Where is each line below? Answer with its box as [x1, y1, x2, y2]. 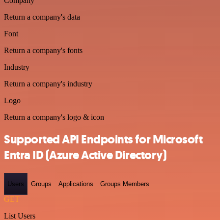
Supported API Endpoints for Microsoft [4, 131, 203, 147]
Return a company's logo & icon [4, 112, 104, 121]
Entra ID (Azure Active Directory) [4, 147, 166, 163]
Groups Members [100, 180, 149, 188]
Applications [58, 180, 93, 188]
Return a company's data [4, 12, 80, 21]
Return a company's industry [4, 79, 92, 88]
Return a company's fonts [4, 46, 82, 55]
